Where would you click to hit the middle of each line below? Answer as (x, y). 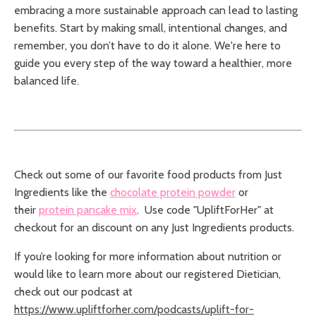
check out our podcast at (73, 292)
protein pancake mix (88, 210)
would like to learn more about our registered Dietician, (147, 274)
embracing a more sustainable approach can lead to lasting (156, 11)
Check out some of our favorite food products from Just (148, 175)
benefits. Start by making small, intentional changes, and (151, 28)
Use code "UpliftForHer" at (208, 210)
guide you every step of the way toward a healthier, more (153, 63)
